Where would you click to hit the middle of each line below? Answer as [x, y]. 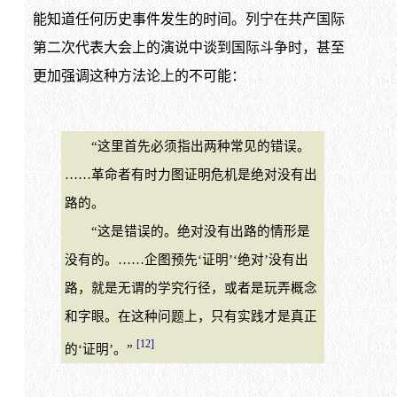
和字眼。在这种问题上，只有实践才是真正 [191, 316]
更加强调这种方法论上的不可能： [139, 76]
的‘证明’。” [100, 349]
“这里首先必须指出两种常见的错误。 [187, 146]
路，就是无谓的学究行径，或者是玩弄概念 [191, 288]
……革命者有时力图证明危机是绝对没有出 [191, 174]
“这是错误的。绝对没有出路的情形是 [187, 231]
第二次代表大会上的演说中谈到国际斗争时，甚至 [188, 48]
